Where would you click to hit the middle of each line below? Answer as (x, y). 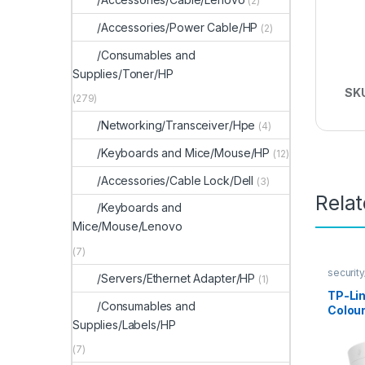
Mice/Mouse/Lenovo (128, 226)
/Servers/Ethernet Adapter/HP (176, 278)
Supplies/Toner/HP (123, 73)
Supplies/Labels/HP (124, 324)
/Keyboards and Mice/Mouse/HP (184, 152)
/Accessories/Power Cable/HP (178, 27)
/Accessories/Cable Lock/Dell (176, 180)
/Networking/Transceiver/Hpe (176, 125)
